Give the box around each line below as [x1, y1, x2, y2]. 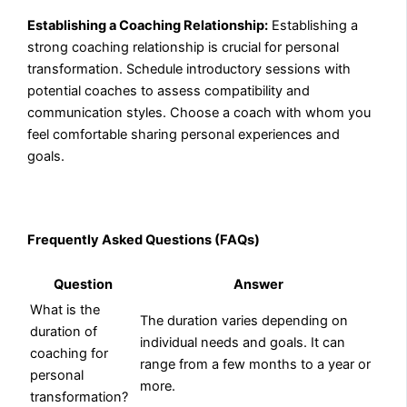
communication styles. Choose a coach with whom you [27, 104, 372, 122]
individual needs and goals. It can [140, 333, 346, 351]
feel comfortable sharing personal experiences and [27, 126, 341, 144]
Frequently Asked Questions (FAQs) [27, 231, 261, 248]
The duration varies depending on [140, 312, 349, 329]
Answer [233, 275, 283, 293]
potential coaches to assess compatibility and [27, 83, 311, 100]
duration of [30, 323, 98, 340]
